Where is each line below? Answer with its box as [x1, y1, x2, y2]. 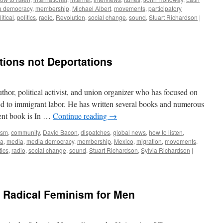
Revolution [56, 13, 85, 21]
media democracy [26, 137, 74, 145]
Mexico [114, 137, 133, 145]
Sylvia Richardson [141, 146, 190, 154]
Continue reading [53, 111, 109, 121]
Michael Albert [72, 4, 111, 12]
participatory [148, 4, 182, 12]
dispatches [81, 128, 110, 136]
